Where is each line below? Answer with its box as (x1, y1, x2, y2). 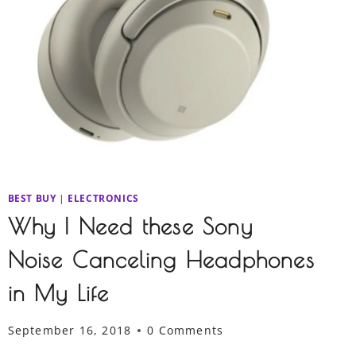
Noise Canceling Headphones (7, 246, 315, 273)
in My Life (7, 280, 110, 307)
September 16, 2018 (7, 323, 132, 339)
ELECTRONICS (68, 191, 139, 204)
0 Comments (147, 323, 224, 339)
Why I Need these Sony (7, 213, 253, 240)
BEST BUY (7, 191, 56, 204)
